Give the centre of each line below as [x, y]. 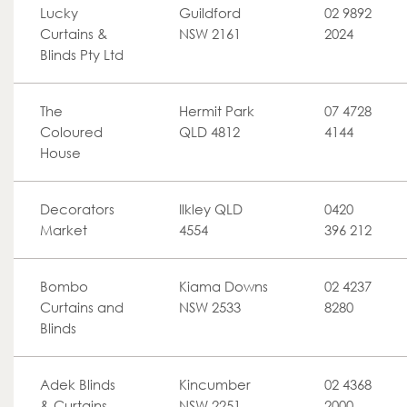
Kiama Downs [223, 286]
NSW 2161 [210, 34]
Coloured [71, 132]
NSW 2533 [210, 307]
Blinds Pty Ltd [82, 55]
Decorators [77, 209]
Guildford [210, 13]
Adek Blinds [78, 384]
